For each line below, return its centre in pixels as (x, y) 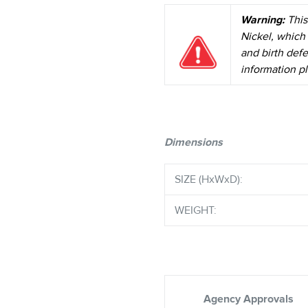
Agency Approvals (249, 299)
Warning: (263, 20)
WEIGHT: (196, 210)
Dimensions (194, 142)
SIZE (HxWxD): (209, 179)
